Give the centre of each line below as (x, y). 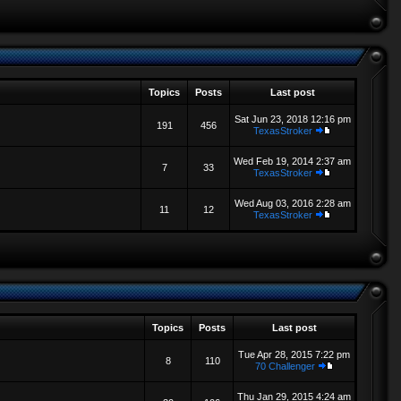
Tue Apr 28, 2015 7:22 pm (294, 354)
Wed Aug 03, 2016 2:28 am (292, 203)
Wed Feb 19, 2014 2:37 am (292, 161)
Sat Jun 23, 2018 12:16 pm (292, 119)
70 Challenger (285, 366)
